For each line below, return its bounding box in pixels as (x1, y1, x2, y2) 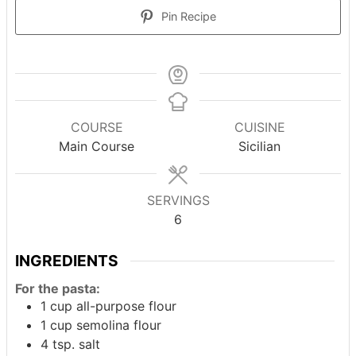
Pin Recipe (158, 10, 217, 24)
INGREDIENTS (15, 251, 118, 271)
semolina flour (76, 316, 161, 333)
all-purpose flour (76, 297, 176, 314)
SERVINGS (146, 192, 210, 209)
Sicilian (238, 138, 281, 155)
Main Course (59, 138, 134, 155)
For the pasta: (15, 280, 100, 296)
